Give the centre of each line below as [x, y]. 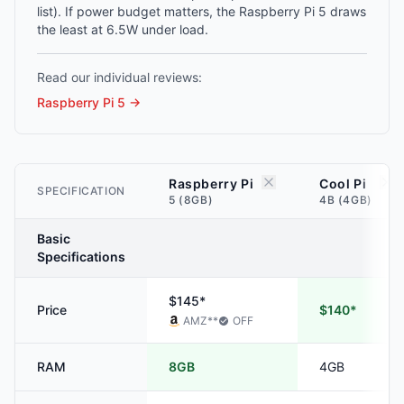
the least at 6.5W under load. [123, 29]
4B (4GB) [346, 200]
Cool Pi [343, 184]
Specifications [81, 257]
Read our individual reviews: [119, 77]
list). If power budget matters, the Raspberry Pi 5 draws [202, 11]
